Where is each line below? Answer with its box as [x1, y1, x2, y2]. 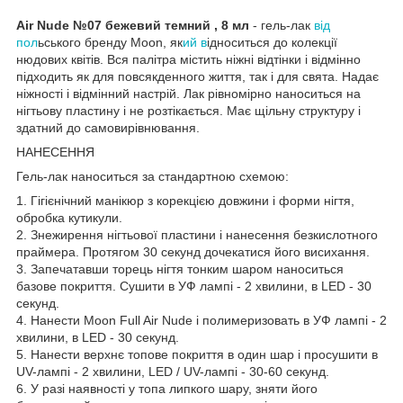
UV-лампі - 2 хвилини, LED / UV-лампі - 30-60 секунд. [16, 363, 329, 379]
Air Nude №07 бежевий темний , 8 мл [16, 17, 249, 32]
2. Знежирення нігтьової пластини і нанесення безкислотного [16, 227, 378, 242]
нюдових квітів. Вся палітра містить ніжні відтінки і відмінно [16, 51, 361, 67]
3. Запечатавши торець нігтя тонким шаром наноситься [16, 261, 344, 276]
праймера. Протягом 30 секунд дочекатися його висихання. [16, 244, 370, 259]
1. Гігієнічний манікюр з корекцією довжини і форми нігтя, [16, 193, 354, 208]
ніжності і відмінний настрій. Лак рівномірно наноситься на [16, 85, 361, 101]
